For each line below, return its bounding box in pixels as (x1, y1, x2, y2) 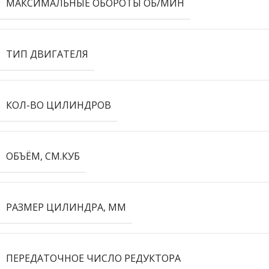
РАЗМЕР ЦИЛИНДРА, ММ (6, 201, 126, 214)
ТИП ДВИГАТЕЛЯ (6, 47, 88, 61)
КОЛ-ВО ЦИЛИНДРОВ (6, 98, 111, 112)
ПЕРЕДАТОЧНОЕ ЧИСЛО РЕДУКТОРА (6, 252, 181, 265)
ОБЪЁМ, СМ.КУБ (6, 150, 80, 163)
